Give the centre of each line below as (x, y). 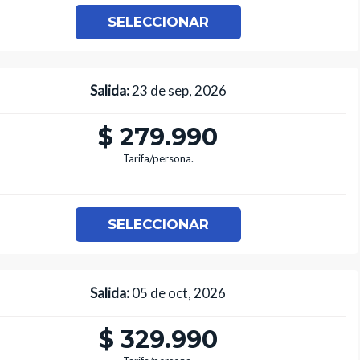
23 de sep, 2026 (178, 91)
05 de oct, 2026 (178, 293)
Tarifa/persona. (158, 159)
